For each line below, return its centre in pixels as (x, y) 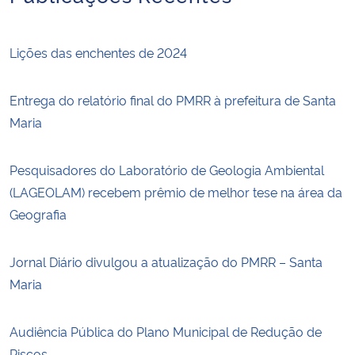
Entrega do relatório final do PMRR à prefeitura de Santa (173, 99)
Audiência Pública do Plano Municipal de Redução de (166, 331)
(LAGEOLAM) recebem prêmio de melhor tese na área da (176, 191)
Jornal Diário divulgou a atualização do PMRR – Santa (166, 261)
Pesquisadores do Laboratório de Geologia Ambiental (167, 169)
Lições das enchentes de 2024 (98, 52)
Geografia (40, 214)
